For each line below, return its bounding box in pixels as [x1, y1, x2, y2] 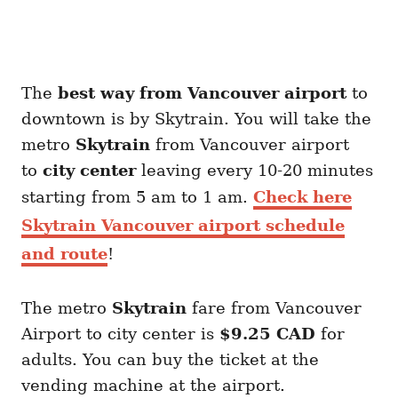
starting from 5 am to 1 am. [21, 187, 253, 206]
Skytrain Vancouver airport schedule [21, 215, 345, 235]
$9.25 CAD [219, 323, 315, 343]
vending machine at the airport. [21, 375, 285, 394]
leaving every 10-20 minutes [136, 160, 373, 179]
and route [21, 243, 107, 263]
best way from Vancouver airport [58, 83, 346, 102]
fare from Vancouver [187, 298, 362, 317]
